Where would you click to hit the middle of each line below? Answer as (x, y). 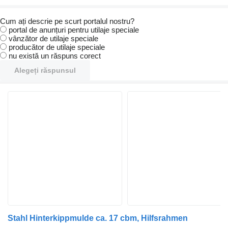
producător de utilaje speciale (57, 47)
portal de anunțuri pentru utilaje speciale (74, 30)
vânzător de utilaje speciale (53, 39)
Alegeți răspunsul (45, 70)
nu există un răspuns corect (55, 56)
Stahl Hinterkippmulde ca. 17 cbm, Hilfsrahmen (98, 218)
